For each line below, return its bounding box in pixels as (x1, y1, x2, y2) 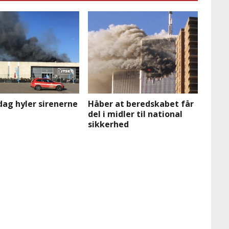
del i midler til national (88, 108, 183, 120)
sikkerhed (88, 119, 129, 130)
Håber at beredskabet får (88, 98, 194, 110)
